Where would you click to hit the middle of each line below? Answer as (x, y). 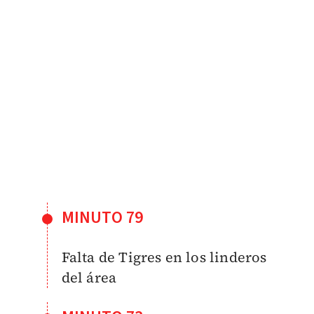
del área (91, 277)
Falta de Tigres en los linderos (164, 257)
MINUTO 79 (102, 217)
